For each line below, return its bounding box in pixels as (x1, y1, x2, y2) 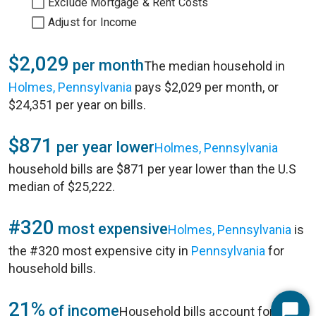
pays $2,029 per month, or (132, 80, 279, 95)
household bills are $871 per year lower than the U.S (8, 162, 296, 176)
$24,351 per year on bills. (8, 97, 146, 112)
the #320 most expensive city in (8, 243, 191, 258)
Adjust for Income (48, 16, 138, 29)
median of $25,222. (8, 179, 115, 194)
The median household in (144, 59, 285, 73)
